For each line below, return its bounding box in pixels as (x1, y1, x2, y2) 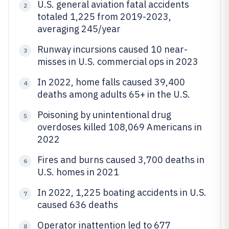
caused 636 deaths (37, 199, 118, 211)
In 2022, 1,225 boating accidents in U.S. (37, 187, 207, 198)
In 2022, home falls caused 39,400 (37, 76, 185, 88)
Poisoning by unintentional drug (37, 109, 171, 121)
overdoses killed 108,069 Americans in (37, 121, 202, 133)
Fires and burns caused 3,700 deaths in (37, 154, 204, 166)
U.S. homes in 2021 (37, 166, 119, 178)
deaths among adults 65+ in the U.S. (37, 88, 190, 100)
